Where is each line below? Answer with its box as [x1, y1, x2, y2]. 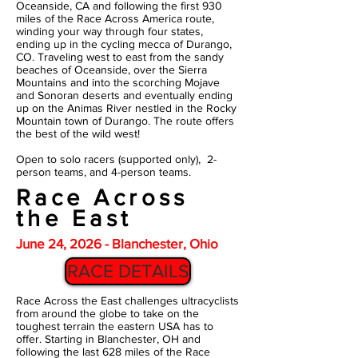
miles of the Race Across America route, [16, 12, 214, 25]
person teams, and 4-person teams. [16, 165, 194, 178]
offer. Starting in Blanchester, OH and [16, 332, 201, 345]
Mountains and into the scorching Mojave [16, 76, 220, 89]
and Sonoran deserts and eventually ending [16, 89, 233, 101]
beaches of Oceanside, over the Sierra [16, 63, 207, 76]
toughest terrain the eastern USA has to [16, 320, 213, 332]
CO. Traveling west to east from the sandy [16, 50, 224, 63]
